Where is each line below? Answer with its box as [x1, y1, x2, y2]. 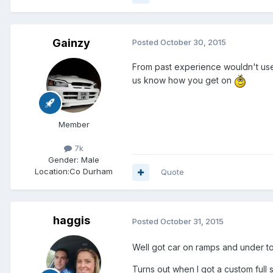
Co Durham [69, 166, 113, 177]
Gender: [48, 155, 79, 165]
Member [58, 119, 90, 130]
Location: [35, 166, 69, 177]
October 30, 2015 [160, 37, 226, 48]
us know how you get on [132, 75, 234, 86]
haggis [52, 214, 90, 227]
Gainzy [52, 37, 90, 50]
